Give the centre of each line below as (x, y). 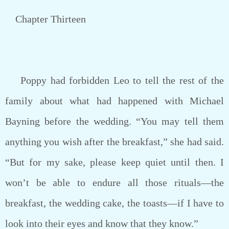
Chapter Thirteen (45, 19)
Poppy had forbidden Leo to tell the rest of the (114, 80)
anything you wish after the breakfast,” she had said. (114, 142)
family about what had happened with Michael (114, 101)
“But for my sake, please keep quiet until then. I (114, 162)
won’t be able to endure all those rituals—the (114, 182)
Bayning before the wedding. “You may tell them (114, 121)
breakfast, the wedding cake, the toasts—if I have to (114, 203)
